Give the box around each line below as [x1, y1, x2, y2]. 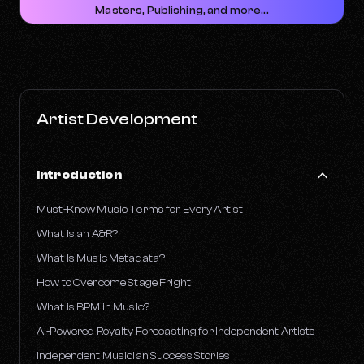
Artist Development [37, 109, 198, 128]
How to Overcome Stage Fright [37, 275, 191, 288]
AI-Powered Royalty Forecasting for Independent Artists [37, 324, 316, 337]
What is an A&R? [37, 227, 119, 240]
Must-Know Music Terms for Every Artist [37, 202, 244, 215]
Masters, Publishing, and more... [95, 3, 269, 16]
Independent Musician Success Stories [37, 349, 231, 362]
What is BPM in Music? [37, 300, 149, 313]
